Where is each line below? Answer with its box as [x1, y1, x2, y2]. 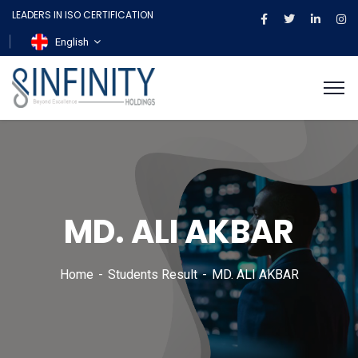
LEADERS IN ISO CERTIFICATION [12, 8, 153, 22]
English [55, 36, 89, 49]
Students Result [107, 267, 197, 283]
